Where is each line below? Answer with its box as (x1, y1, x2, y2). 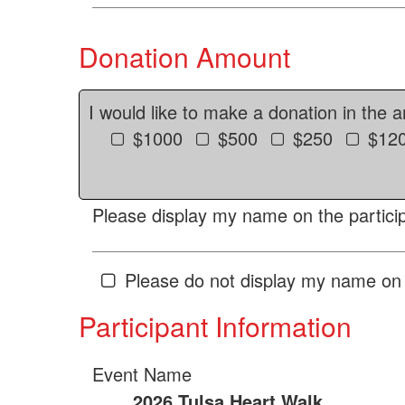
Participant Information (79, 306, 352, 345)
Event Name (92, 361, 192, 387)
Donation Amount (79, 37, 290, 76)
